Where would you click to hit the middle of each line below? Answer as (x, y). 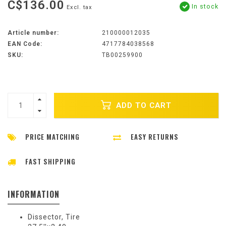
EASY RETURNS (155, 137)
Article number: (33, 33)
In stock (204, 7)
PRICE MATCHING (52, 137)
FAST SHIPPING (50, 162)
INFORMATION (34, 194)
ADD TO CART (143, 105)
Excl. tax (79, 8)
